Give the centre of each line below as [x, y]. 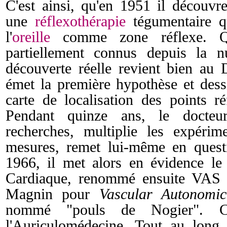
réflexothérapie [80, 21]
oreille [31, 37]
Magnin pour [52, 194]
